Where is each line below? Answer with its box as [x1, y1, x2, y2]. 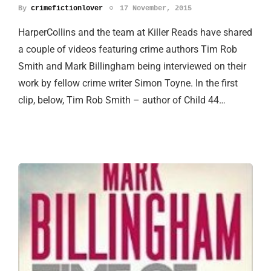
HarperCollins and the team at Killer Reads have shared [18, 27, 252, 39]
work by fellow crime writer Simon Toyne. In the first [18, 77, 238, 90]
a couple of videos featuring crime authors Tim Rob [18, 44, 237, 56]
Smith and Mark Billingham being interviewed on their [18, 60, 246, 73]
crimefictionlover [31, 4, 103, 13]
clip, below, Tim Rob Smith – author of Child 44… [18, 94, 226, 106]
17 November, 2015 [120, 4, 192, 13]
